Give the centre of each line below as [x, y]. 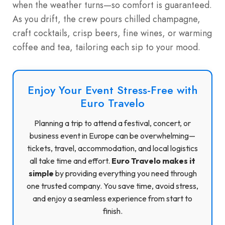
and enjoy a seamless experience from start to [113, 198]
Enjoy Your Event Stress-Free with [113, 90]
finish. [113, 211]
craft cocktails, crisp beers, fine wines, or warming [112, 33]
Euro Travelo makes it [153, 160]
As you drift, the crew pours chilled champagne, [106, 19]
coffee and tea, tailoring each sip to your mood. [106, 47]
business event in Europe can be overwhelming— [113, 135]
